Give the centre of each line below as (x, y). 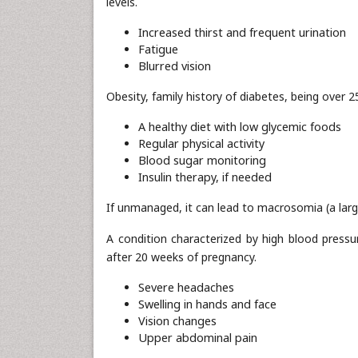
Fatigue (158, 49)
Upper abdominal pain (198, 338)
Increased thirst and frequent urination (242, 32)
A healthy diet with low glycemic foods (240, 127)
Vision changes (177, 321)
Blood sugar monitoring (202, 160)
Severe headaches (186, 287)
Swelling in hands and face (207, 304)
